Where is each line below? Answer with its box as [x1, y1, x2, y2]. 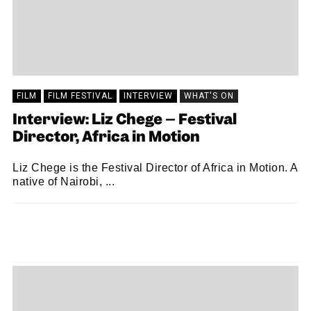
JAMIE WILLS [54, 221, 111, 231]
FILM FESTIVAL [48, 91, 112, 101]
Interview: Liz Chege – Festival [12, 114, 237, 128]
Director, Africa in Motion [12, 131, 200, 145]
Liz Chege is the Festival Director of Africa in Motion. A [12, 162, 298, 174]
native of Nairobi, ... [12, 176, 115, 187]
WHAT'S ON [184, 91, 234, 101]
